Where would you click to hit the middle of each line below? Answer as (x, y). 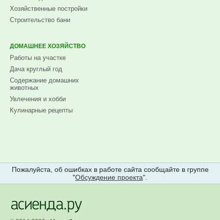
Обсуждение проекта (109, 177)
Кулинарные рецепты (41, 110)
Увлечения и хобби (38, 99)
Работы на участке (38, 57)
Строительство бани (40, 20)
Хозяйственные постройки (49, 8)
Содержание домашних (44, 80)
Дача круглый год (36, 69)
